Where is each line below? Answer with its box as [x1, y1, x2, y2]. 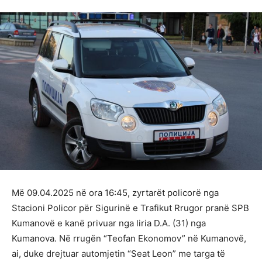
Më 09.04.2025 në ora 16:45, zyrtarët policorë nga [12, 187, 219, 198]
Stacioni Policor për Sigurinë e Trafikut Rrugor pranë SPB [12, 202, 249, 213]
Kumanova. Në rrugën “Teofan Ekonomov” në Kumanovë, [12, 232, 246, 244]
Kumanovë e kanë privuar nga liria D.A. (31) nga [12, 217, 206, 229]
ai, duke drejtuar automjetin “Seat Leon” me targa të [12, 247, 225, 259]
